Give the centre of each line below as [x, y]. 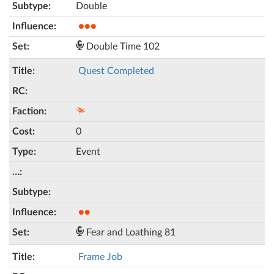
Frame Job [100, 257]
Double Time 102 [122, 46]
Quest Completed [116, 71]
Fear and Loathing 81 [130, 232]
